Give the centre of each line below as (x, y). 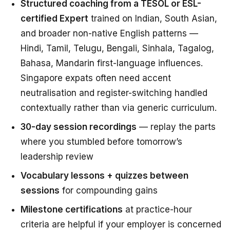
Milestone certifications (72, 210)
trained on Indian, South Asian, (153, 19)
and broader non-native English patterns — (109, 34)
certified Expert (54, 19)
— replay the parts (176, 127)
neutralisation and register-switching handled (114, 93)
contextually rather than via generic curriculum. (119, 108)
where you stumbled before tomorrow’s (101, 142)
